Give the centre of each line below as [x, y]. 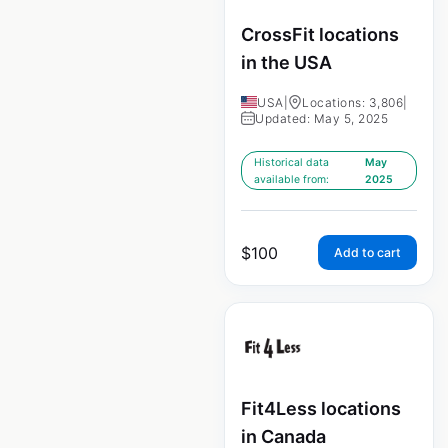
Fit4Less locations [321, 408]
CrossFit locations [320, 34]
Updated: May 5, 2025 [321, 118]
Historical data [291, 162]
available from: [291, 179]
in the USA [286, 62]
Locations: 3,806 [352, 102]
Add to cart [367, 252]
